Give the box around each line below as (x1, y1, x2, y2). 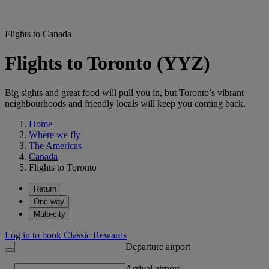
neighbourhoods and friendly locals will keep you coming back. (5, 98, 246, 109)
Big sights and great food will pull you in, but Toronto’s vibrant (5, 87, 244, 98)
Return (34, 184, 56, 193)
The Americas (29, 140, 82, 151)
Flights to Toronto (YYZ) (5, 52, 210, 74)
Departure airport (125, 241, 190, 252)
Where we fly (29, 129, 80, 140)
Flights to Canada (5, 29, 71, 39)
